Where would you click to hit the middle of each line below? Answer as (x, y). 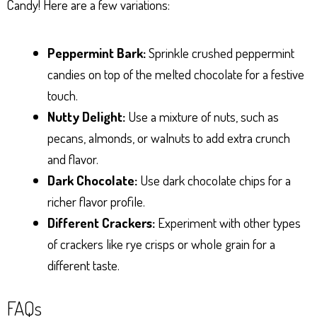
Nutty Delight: (86, 117)
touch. (63, 96)
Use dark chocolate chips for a (214, 180)
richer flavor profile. (96, 202)
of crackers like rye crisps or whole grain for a (161, 244)
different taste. (83, 265)
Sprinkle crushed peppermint (220, 53)
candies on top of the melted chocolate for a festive (176, 74)
